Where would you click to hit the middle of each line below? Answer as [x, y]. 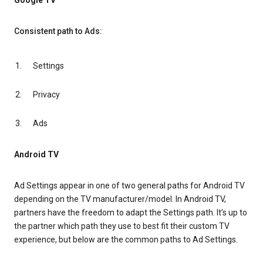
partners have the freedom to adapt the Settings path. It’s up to [131, 213]
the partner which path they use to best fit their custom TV [122, 226]
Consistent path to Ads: [58, 31]
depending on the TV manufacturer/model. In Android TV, [120, 199]
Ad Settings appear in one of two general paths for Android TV [129, 186]
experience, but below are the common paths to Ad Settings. [126, 240]
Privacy [46, 95]
